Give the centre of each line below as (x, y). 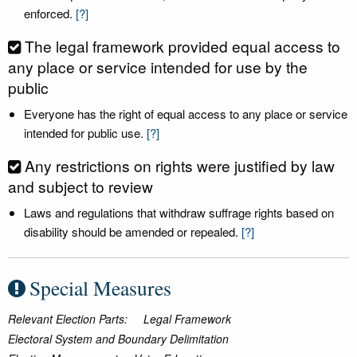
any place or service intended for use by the (158, 67)
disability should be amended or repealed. (133, 231)
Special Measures (100, 288)
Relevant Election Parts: (68, 319)
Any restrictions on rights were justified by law (180, 165)
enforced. (48, 13)
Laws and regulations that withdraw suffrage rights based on (179, 212)
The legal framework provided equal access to (182, 46)
